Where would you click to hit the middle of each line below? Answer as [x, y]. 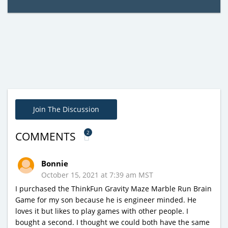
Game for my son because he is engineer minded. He [106, 199]
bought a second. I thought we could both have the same [112, 222]
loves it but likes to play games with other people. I [102, 211]
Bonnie [55, 163]
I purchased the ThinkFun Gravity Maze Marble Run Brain [113, 188]
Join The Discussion [66, 109]
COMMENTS [47, 136]
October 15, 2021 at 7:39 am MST [97, 175]
